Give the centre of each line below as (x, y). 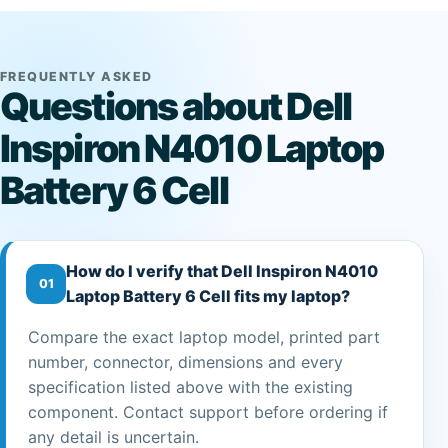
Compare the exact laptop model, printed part (204, 336)
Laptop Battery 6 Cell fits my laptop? (208, 295)
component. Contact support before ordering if (208, 411)
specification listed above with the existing (190, 386)
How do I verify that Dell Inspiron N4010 (222, 270)
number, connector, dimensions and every (185, 361)
